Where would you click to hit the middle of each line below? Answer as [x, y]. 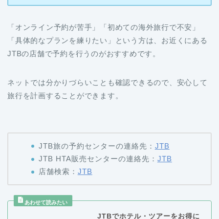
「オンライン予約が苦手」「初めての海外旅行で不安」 [104, 27]
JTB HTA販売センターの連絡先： [98, 158]
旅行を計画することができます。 [65, 96]
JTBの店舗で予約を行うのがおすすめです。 [84, 54]
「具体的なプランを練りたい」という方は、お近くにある [108, 41]
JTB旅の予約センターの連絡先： [97, 146]
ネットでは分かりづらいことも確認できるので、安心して [108, 83]
